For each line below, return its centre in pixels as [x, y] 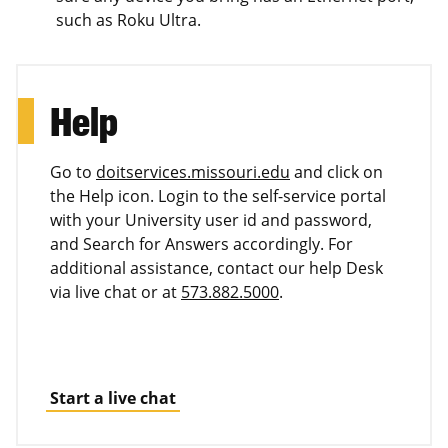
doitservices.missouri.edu [193, 171]
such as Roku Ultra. [128, 19]
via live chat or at [115, 291]
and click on [336, 171]
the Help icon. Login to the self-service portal [218, 195]
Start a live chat [113, 397]
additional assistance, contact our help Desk [216, 267]
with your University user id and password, [211, 219]
